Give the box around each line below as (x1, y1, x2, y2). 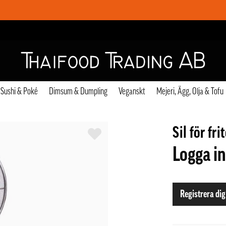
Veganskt (118, 87, 145, 96)
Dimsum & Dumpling (48, 87, 107, 96)
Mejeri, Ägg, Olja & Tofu (156, 87, 223, 96)
